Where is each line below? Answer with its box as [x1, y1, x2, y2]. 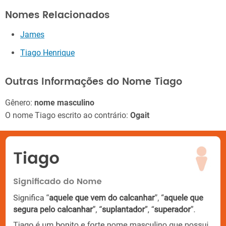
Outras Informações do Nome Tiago [5, 74, 182, 90]
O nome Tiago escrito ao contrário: [5, 110, 130, 120]
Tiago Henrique [20, 48, 75, 58]
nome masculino [34, 97, 94, 107]
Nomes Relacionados [5, 7, 109, 23]
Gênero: [5, 97, 34, 107]
